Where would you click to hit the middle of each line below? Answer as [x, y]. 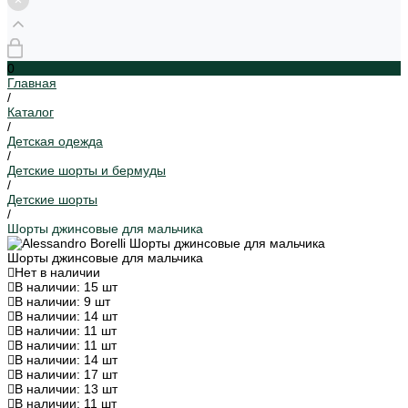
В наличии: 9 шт [62, 301]
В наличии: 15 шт [66, 287]
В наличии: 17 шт [66, 374]
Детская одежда [55, 141]
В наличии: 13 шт [66, 389]
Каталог [31, 112]
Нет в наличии [57, 272]
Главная [32, 83]
